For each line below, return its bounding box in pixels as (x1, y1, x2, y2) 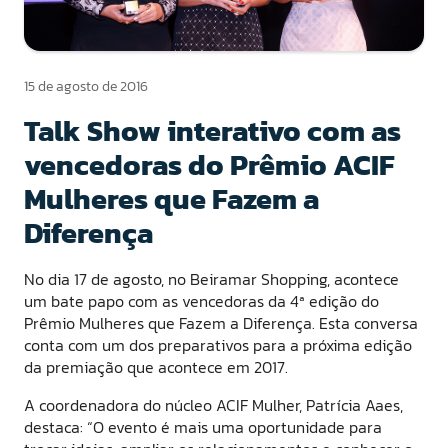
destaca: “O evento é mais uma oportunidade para (24, 414, 382, 439)
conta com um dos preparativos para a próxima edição (24, 332, 412, 357)
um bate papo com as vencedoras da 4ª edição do (24, 288, 379, 313)
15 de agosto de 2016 (24, 76, 148, 98)
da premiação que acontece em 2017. (24, 354, 288, 379)
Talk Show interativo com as (24, 109, 401, 153)
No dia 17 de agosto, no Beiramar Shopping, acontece (24, 266, 399, 291)
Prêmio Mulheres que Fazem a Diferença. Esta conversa (24, 310, 418, 335)
